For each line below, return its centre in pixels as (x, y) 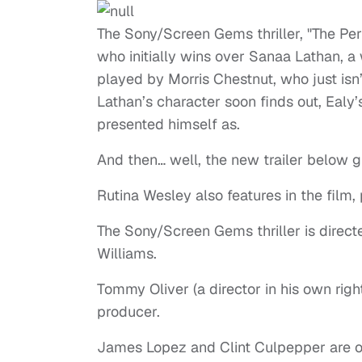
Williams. (127, 254)
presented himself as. (168, 124)
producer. (128, 312)
